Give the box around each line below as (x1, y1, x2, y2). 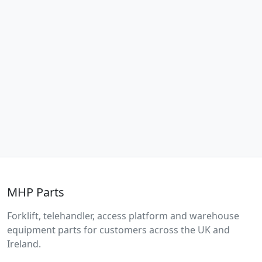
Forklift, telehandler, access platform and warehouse (7, 209, 239, 222)
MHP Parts (7, 184, 64, 200)
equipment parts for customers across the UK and (7, 223, 230, 236)
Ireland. (7, 237, 41, 250)
